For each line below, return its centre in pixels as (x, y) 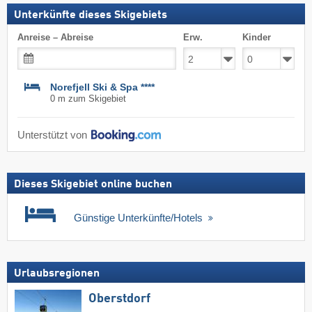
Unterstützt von (54, 135)
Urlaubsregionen (57, 273)
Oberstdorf (119, 298)
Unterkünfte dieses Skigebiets (91, 16)
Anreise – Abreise (55, 38)
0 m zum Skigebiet (88, 99)
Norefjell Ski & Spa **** (102, 87)
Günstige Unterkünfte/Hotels (140, 217)
